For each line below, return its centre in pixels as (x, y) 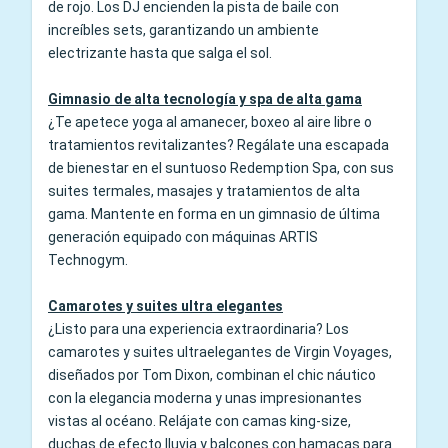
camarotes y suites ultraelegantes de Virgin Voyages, (220, 351)
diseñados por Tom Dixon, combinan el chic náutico (212, 374)
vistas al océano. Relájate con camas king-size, (199, 420)
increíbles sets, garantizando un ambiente (183, 29)
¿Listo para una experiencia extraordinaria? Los (198, 328)
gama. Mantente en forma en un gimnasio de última (214, 213)
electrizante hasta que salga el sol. (160, 52)
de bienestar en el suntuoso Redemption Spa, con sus (221, 167)
